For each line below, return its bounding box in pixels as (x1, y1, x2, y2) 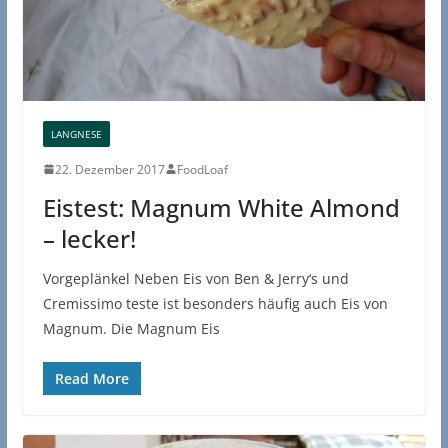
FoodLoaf (176, 160, 228, 178)
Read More (54, 368, 129, 388)
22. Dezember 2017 (54, 160, 165, 178)
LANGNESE (50, 126, 102, 141)
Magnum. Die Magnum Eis (42, 318, 220, 338)
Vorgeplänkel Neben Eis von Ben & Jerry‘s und (42, 268, 349, 288)
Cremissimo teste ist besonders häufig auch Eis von (42, 293, 388, 313)
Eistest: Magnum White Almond (42, 190, 400, 224)
